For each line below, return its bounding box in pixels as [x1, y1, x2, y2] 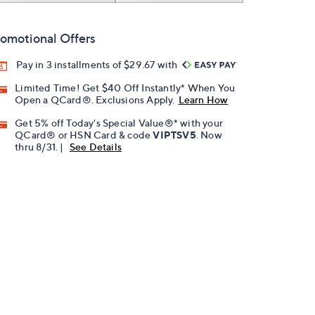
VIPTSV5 [153, 129, 196, 141]
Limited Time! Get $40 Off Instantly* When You [15, 82, 236, 94]
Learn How [178, 94, 229, 106]
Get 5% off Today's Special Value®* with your [15, 117, 224, 129]
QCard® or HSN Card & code [15, 129, 153, 141]
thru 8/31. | [15, 141, 66, 153]
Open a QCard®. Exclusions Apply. [15, 94, 175, 106]
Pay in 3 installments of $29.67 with [16, 58, 180, 70]
